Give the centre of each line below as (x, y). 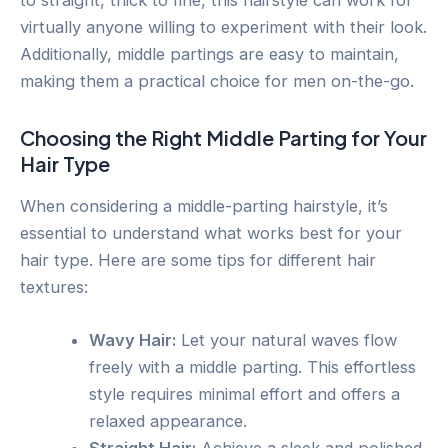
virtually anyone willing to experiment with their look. (223, 26)
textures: (54, 286)
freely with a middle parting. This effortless (253, 367)
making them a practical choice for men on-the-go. (217, 80)
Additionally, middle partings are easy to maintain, (209, 53)
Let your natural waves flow (287, 340)
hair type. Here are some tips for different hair (198, 259)
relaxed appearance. (168, 421)
